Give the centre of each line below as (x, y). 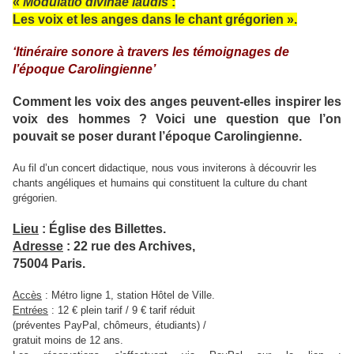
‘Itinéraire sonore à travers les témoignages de (151, 52)
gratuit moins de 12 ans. (68, 341)
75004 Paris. (49, 264)
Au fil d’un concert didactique (79, 168)
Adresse (38, 247)
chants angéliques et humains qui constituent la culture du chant (160, 183)
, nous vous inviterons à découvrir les (231, 168)
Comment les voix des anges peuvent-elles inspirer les (177, 102)
